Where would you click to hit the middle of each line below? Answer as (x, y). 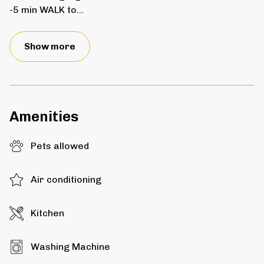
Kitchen (47, 213)
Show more (50, 47)
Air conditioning (66, 180)
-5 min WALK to (43, 10)
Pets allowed (60, 146)
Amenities (44, 117)
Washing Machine (70, 247)
